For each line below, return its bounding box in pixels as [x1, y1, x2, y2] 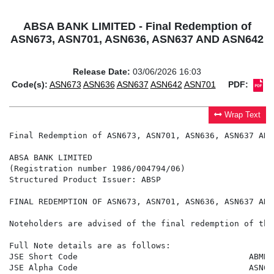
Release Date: [73, 67, 130, 77]
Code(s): [11, 80, 48, 90]
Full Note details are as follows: [9, 241, 171, 251]
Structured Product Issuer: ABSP [9, 175, 161, 185]
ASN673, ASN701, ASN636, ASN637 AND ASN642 [10, 33, 264, 46]
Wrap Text [224, 111, 261, 120]
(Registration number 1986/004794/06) [9, 164, 185, 174]
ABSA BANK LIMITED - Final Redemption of [23, 20, 251, 33]
